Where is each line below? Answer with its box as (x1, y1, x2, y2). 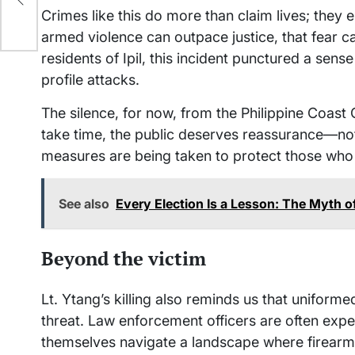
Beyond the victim (41, 246, 206, 272)
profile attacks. (41, 71, 139, 89)
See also (59, 196, 109, 212)
